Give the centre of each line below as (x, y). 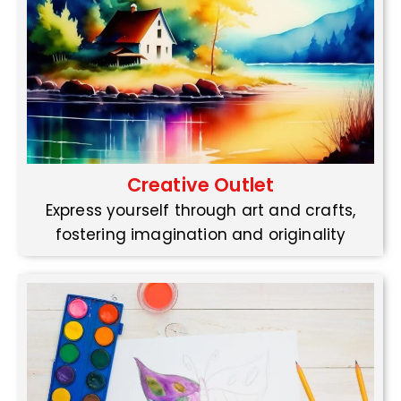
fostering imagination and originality (200, 235)
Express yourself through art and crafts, (200, 211)
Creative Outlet (200, 185)
